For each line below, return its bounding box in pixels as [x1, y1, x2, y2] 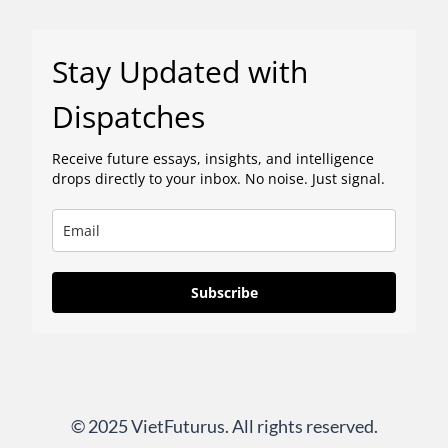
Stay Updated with [52, 51, 308, 92]
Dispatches [52, 96, 205, 137]
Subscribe [190, 283, 258, 302]
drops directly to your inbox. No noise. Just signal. [52, 169, 385, 188]
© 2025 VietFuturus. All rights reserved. [70, 415, 378, 437]
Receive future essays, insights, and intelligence [52, 149, 374, 168]
